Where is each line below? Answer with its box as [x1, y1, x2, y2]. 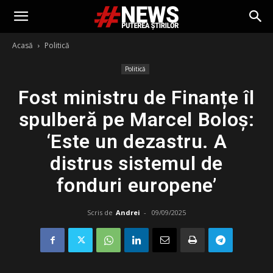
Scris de [87, 208, 113, 217]
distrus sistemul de [49, 152, 224, 175]
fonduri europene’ [56, 174, 217, 197]
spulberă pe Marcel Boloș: [18, 108, 255, 131]
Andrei [116, 208, 140, 217]
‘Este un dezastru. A [46, 130, 227, 153]
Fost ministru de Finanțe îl [18, 86, 255, 109]
